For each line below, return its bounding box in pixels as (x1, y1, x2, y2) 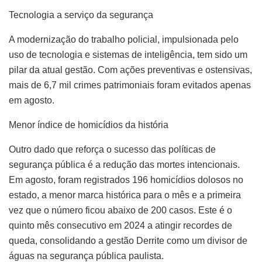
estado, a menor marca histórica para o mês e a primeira (9, 190, 241, 201)
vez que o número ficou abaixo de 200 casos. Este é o (9, 205, 232, 216)
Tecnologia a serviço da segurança (9, 10, 153, 20)
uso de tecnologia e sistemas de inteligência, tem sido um (9, 50, 247, 60)
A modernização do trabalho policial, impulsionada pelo (9, 35, 239, 45)
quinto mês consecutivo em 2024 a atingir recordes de (9, 220, 232, 231)
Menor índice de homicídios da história (9, 120, 168, 130)
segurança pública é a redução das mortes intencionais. (9, 160, 240, 170)
